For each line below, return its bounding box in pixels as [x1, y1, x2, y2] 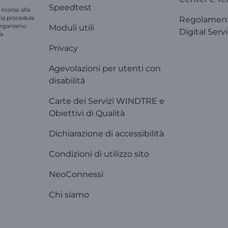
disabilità [49, 76, 85, 85]
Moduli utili [49, 23, 94, 33]
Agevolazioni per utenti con [49, 64, 161, 73]
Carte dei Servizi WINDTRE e [49, 96, 164, 106]
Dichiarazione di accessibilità [49, 129, 164, 138]
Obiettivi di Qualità [49, 108, 125, 118]
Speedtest [49, 3, 92, 12]
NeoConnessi [49, 169, 103, 179]
